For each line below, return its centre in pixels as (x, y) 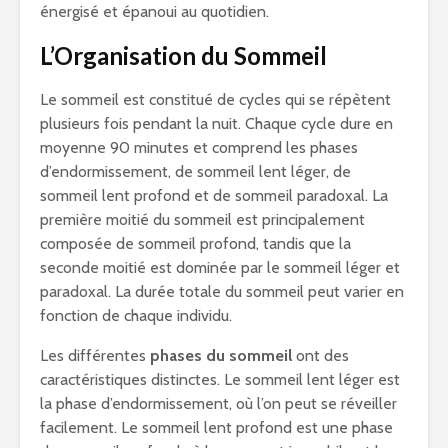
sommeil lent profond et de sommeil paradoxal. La (214, 196)
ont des (320, 356)
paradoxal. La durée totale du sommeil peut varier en (222, 292)
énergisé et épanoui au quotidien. (154, 12)
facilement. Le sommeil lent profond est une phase (216, 428)
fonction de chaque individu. (136, 316)
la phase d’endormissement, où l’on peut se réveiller (218, 404)
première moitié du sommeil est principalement (202, 220)
